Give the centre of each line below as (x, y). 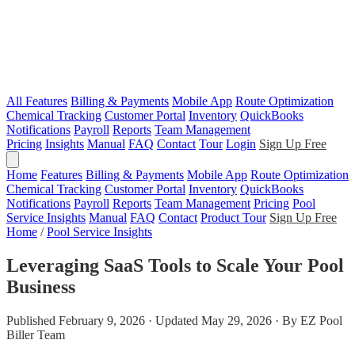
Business (41, 286)
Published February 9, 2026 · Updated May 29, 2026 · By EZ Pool (174, 320)
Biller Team (36, 334)
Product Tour (233, 218)
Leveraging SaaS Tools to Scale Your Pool (175, 265)
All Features (37, 101)
